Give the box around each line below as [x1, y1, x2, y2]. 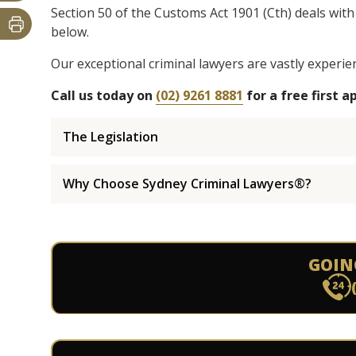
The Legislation [63, 128, 158, 145]
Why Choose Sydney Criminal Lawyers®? [63, 175, 311, 192]
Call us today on [51, 87, 156, 104]
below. [51, 23, 89, 41]
